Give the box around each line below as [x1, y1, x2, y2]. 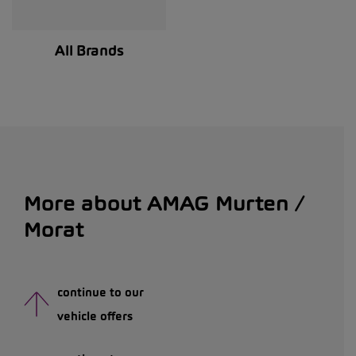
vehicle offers [57, 308, 133, 323]
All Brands [54, 41, 124, 60]
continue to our [57, 284, 144, 300]
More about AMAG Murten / [24, 190, 305, 215]
